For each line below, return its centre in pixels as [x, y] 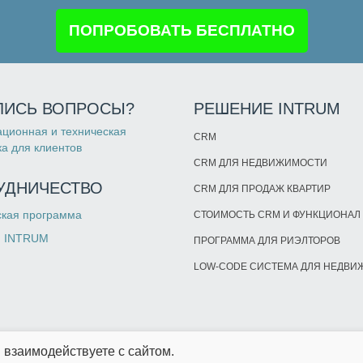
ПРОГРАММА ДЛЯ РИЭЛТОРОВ [267, 240]
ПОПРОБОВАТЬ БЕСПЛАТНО [181, 30]
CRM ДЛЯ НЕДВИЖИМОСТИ [261, 162]
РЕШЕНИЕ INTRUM [267, 108]
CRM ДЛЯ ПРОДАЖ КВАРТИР [262, 188]
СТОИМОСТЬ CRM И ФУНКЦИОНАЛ [277, 214]
